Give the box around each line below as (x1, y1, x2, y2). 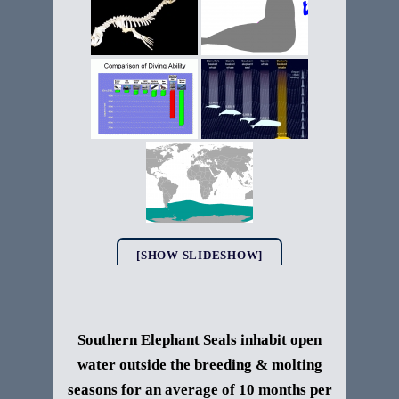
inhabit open (240, 331, 322, 348)
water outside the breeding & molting (77, 356, 322, 373)
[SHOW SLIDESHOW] (136, 248, 263, 262)
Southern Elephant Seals (77, 331, 240, 348)
